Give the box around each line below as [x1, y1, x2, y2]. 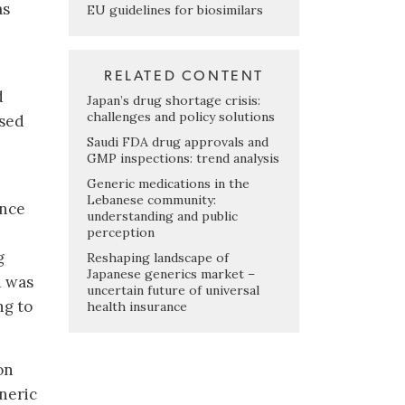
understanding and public [87, 207, 238, 224]
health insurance [87, 297, 187, 315]
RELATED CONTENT [104, 68, 264, 83]
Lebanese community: [87, 191, 216, 208]
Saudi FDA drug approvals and [87, 133, 268, 150]
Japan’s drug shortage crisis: [87, 91, 260, 108]
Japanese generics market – [87, 265, 255, 282]
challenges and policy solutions [87, 108, 275, 125]
